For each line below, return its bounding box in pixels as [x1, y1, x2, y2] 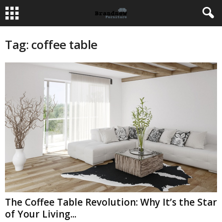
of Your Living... [5, 208, 76, 221]
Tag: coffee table [5, 36, 98, 53]
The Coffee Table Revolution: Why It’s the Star [5, 196, 217, 209]
